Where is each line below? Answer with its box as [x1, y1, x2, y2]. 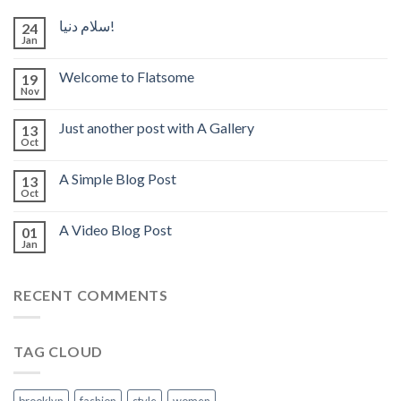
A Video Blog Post [59, 221, 172, 239]
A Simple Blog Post [59, 170, 176, 188]
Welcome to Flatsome [59, 68, 194, 86]
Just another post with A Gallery [59, 119, 254, 137]
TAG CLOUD [13, 342, 104, 360]
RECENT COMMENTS [13, 286, 168, 304]
